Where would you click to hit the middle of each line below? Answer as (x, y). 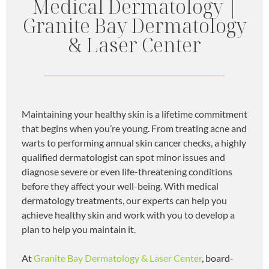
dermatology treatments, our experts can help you (124, 200)
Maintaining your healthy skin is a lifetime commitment (134, 113)
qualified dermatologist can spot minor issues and (123, 157)
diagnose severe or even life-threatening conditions (127, 171)
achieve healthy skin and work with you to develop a (128, 214)
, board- (218, 258)
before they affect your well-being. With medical (120, 186)
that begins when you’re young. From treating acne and (134, 128)
